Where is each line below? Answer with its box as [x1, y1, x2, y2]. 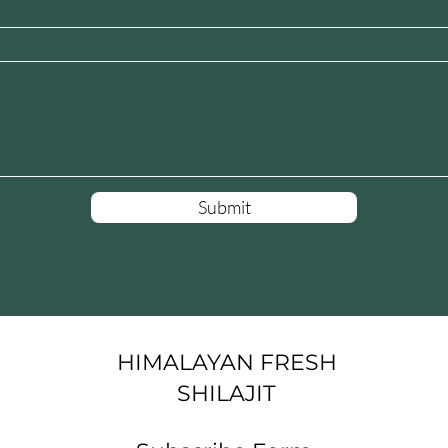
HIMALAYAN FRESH [116, 349, 337, 376]
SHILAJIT [177, 380, 276, 407]
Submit [197, 196, 251, 218]
